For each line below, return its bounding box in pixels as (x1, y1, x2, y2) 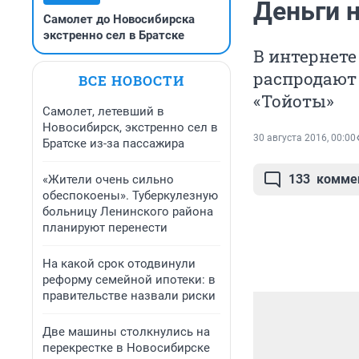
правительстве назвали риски (42, 288, 216, 303)
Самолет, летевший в (42, 104, 164, 119)
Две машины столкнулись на (42, 325, 210, 339)
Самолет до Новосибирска (43, 12, 195, 26)
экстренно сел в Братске (43, 28, 184, 42)
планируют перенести (42, 220, 167, 235)
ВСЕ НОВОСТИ (79, 71, 184, 90)
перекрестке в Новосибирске (42, 341, 210, 355)
